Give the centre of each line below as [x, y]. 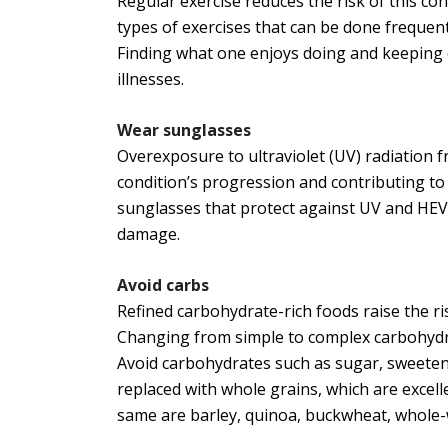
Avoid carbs [165, 285]
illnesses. [150, 79]
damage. [148, 234]
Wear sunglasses [186, 130]
